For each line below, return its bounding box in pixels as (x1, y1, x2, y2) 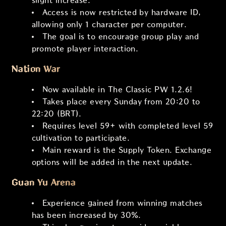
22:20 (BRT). (31, 109, 82, 118)
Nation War (11, 64, 61, 74)
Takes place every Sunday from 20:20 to (42, 97, 200, 106)
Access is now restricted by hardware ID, (42, 8, 201, 17)
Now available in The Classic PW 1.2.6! (42, 85, 193, 94)
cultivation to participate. (31, 133, 130, 142)
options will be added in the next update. (31, 157, 193, 166)
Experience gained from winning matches (42, 198, 203, 207)
